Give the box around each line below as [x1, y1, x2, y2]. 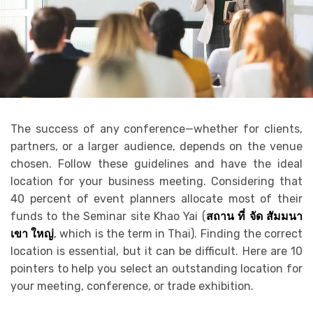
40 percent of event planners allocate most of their [10, 191, 303, 205]
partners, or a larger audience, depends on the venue [10, 139, 303, 153]
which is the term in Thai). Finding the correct [59, 226, 303, 240]
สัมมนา [266, 209, 303, 223]
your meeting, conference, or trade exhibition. [10, 279, 254, 293]
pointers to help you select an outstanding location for [10, 261, 303, 275]
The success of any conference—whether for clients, [10, 122, 303, 136]
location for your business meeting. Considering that [10, 174, 303, 188]
